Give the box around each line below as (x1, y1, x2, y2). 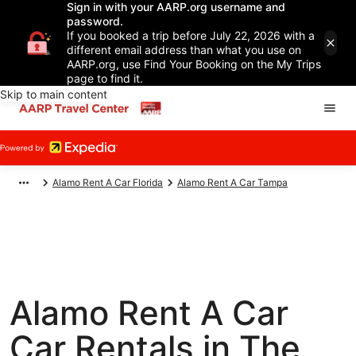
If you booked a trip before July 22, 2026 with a (67, 29, 315, 42)
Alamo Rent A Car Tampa (177, 176, 288, 188)
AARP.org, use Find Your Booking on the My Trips (67, 57, 321, 71)
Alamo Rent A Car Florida (52, 176, 163, 188)
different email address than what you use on (67, 43, 301, 56)
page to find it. (67, 72, 143, 85)
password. (67, 14, 123, 28)
